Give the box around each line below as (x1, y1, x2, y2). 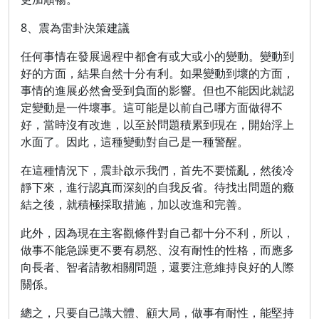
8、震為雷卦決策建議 (21, 20, 130, 36)
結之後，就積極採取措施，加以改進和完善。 (21, 197, 249, 212)
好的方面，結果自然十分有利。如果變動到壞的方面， (21, 66, 294, 81)
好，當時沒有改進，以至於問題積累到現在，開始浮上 (21, 117, 294, 132)
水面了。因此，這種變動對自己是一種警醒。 (21, 134, 249, 150)
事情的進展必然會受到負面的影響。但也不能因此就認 (21, 83, 294, 98)
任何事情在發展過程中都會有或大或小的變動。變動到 (21, 48, 294, 64)
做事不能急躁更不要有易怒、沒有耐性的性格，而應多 (21, 242, 294, 258)
